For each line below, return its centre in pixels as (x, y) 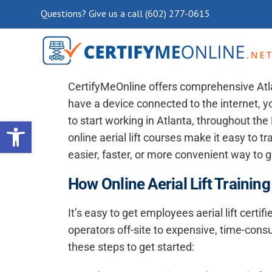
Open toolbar (36, 127)
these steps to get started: (131, 247)
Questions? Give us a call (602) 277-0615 (125, 13)
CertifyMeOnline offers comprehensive (162, 87)
